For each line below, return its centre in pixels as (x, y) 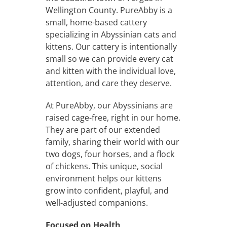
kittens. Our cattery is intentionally (111, 46)
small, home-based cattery (96, 22)
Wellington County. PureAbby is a (109, 10)
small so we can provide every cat (109, 59)
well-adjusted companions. (97, 202)
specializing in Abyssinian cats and (111, 34)
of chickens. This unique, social (104, 166)
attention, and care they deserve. (108, 83)
